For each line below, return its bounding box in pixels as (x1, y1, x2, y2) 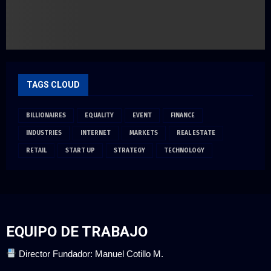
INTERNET (80, 129, 111, 137)
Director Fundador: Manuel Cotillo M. (16, 248, 164, 259)
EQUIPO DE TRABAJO (6, 223, 148, 240)
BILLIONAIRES (26, 111, 66, 119)
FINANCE (171, 111, 195, 119)
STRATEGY (114, 146, 145, 154)
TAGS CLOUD (27, 79, 80, 90)
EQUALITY (85, 111, 114, 119)
